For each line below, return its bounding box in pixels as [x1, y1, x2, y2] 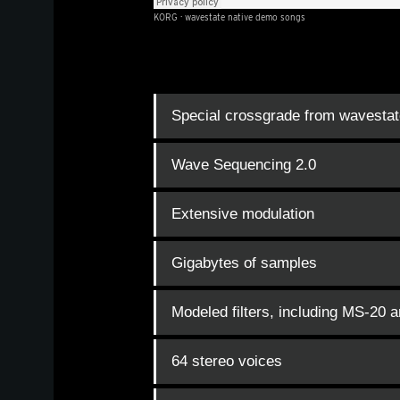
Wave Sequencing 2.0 [171, 156, 316, 174]
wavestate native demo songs [184, 12, 305, 23]
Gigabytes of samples [171, 254, 317, 272]
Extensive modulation [171, 205, 314, 223]
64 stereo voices [171, 353, 282, 371]
